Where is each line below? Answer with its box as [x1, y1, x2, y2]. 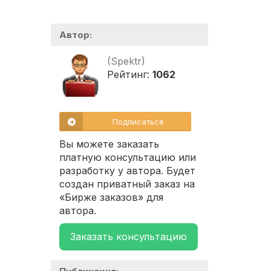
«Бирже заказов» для [59, 191, 163, 204]
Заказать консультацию [70, 230, 187, 243]
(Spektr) [107, 55, 145, 68]
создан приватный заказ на [59, 178, 195, 191]
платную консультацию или [59, 151, 196, 164]
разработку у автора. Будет [59, 165, 195, 177]
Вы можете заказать [59, 138, 159, 151]
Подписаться [113, 117, 163, 127]
